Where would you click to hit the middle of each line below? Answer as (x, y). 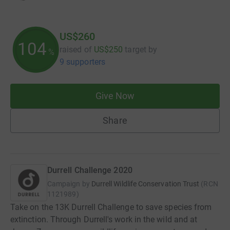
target (136, 49)
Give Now (115, 95)
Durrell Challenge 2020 (90, 170)
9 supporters (82, 62)
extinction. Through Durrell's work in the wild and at (104, 219)
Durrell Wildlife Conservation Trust (145, 184)
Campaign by (69, 184)
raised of (76, 49)
